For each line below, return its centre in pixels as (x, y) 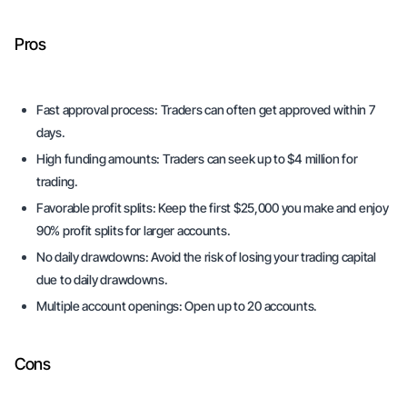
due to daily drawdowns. (102, 279)
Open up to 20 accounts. (250, 306)
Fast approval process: (99, 109)
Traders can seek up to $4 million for (260, 159)
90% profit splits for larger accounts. (134, 230)
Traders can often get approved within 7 (268, 109)
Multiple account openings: (109, 306)
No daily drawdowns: (93, 257)
